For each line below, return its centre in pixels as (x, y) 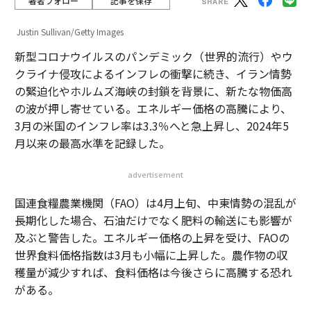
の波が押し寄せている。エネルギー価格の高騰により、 (153, 108)
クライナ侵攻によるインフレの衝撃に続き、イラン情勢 (153, 74)
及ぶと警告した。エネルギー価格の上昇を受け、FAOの (152, 237)
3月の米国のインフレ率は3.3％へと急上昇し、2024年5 (151, 126)
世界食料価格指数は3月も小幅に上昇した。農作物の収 (151, 255)
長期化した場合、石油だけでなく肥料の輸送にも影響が (153, 220)
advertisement (155, 174)
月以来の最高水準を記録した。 (92, 143)
